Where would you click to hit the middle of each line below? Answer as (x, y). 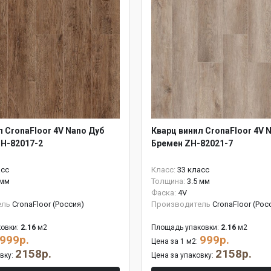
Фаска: (164, 193)
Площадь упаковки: (185, 227)
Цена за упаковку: (183, 255)
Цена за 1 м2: (175, 241)
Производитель (181, 204)
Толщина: (168, 181)
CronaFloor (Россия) (48, 204)
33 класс (193, 170)
